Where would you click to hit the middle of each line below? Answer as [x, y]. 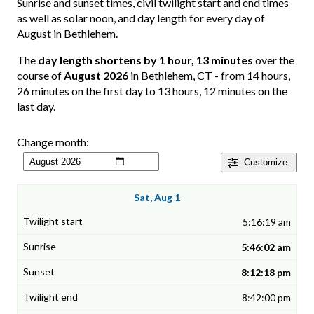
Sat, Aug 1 [157, 198]
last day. [36, 107]
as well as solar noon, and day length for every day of [141, 18]
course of [40, 76]
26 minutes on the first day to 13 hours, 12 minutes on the [152, 91]
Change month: [53, 142]
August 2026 [96, 76]
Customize [266, 163]
